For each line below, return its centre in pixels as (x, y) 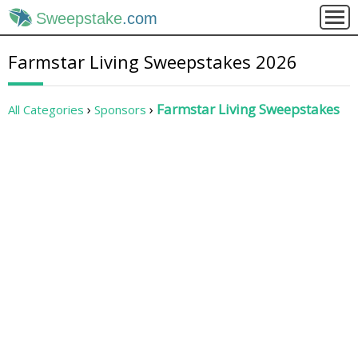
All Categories (46, 109)
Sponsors (120, 109)
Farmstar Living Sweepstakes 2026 (153, 62)
